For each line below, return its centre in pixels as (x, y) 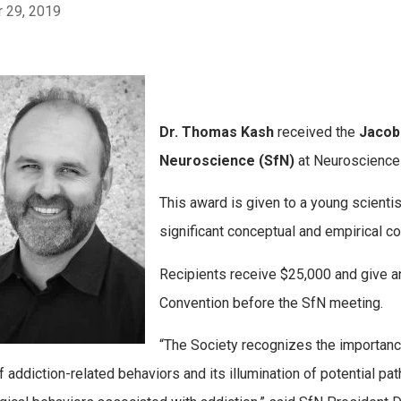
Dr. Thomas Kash (216, 132)
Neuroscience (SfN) (226, 160)
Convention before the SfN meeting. (271, 303)
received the (316, 132)
